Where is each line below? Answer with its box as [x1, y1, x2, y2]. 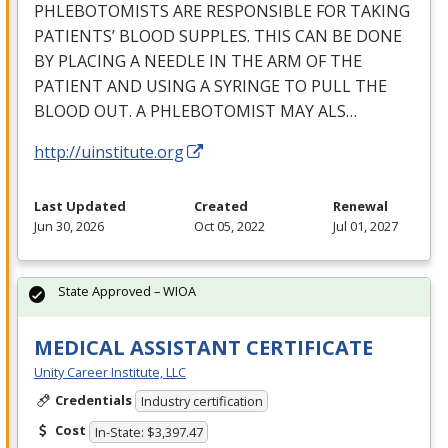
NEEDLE [144, 49, 205, 72]
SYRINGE [214, 74, 280, 97]
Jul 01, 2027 [333, 216, 398, 235]
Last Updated [34, 196, 126, 215]
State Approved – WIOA [58, 281, 196, 300]
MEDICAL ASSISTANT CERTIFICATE [34, 333, 373, 361]
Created [194, 196, 248, 215]
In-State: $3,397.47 [94, 423, 203, 442]
